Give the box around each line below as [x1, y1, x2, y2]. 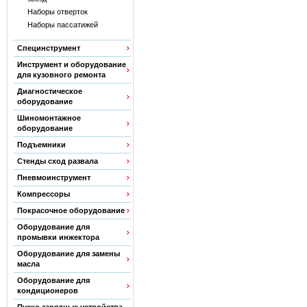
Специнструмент [16, 44, 80, 52]
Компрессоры [16, 190, 70, 198]
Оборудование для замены [16, 249, 120, 258]
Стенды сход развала [16, 157, 98, 165]
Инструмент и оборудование [16, 60, 126, 69]
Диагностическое [16, 87, 82, 95]
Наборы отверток [27, 8, 88, 16]
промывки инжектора [16, 233, 99, 241]
